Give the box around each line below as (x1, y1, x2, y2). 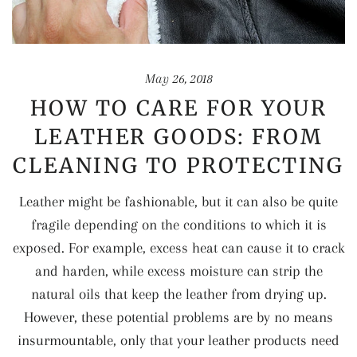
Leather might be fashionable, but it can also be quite (19, 194, 338, 210)
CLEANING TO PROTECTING (13, 152, 344, 179)
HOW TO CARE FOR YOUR (29, 95, 328, 122)
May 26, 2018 (144, 71, 213, 87)
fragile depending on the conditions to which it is (30, 217, 327, 233)
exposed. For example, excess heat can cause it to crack (12, 240, 345, 257)
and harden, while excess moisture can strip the (34, 263, 323, 280)
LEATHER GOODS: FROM (33, 124, 324, 151)
